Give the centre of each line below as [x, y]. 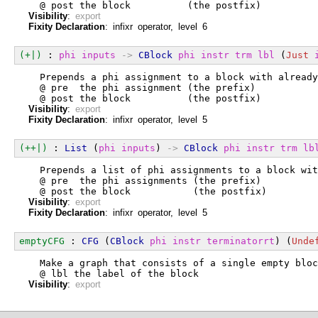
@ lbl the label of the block [114, 273]
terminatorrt [241, 241]
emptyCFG [42, 241]
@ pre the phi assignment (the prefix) [142, 87]
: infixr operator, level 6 [156, 26]
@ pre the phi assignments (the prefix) [145, 180]
